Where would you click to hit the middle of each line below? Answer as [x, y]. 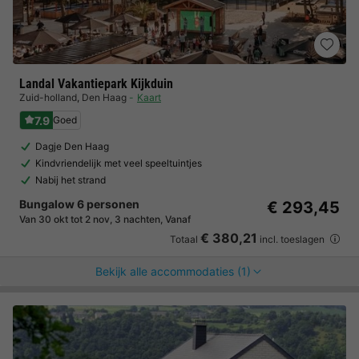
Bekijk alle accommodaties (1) [173, 271]
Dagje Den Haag [72, 146]
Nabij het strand [71, 180]
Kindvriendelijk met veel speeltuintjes [119, 163]
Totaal [185, 239]
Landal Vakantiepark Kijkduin [96, 84]
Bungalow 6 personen [79, 204]
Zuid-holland [48, 97]
